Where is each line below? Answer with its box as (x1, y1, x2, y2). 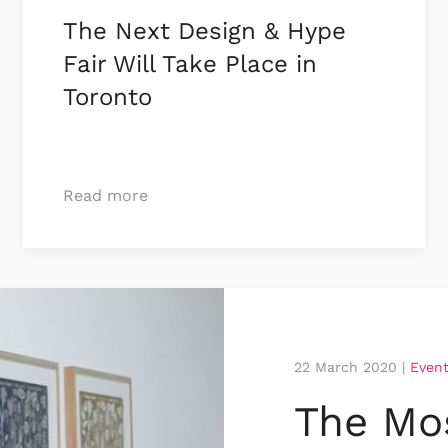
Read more (63, 186, 149, 206)
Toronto (63, 83, 153, 112)
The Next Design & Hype (63, 17, 347, 46)
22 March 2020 (294, 359, 397, 376)
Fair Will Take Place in (63, 50, 318, 79)
